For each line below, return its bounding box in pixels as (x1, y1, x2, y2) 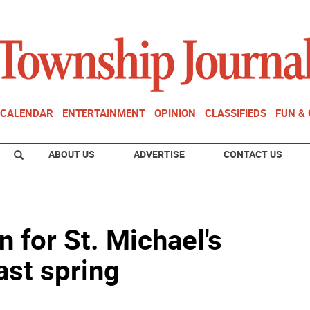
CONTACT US (224, 147, 282, 161)
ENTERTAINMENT (62, 106, 145, 120)
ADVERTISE (134, 147, 185, 161)
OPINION (154, 106, 196, 120)
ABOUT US (48, 147, 95, 161)
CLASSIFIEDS (205, 106, 266, 120)
